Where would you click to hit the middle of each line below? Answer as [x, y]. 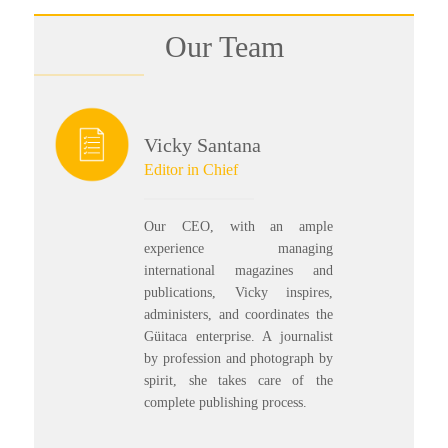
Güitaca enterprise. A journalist [238, 336]
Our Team [224, 46]
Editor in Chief [191, 169]
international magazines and [238, 270]
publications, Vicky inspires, [238, 292]
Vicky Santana [203, 144]
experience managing [238, 248]
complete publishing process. [226, 402]
